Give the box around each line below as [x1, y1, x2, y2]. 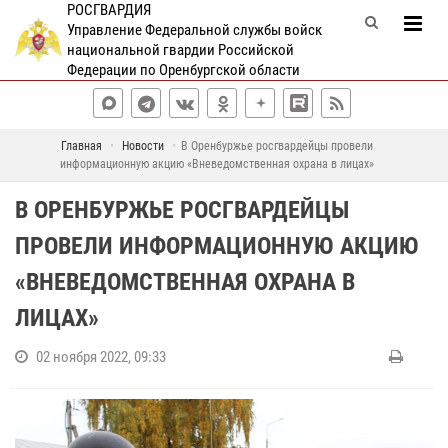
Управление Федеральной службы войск [66, 21, 322, 39]
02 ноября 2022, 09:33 [36, 348, 166, 366]
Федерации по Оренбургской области [66, 61, 300, 79]
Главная [60, 139, 102, 153]
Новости [121, 139, 164, 153]
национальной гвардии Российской [66, 41, 294, 59]
